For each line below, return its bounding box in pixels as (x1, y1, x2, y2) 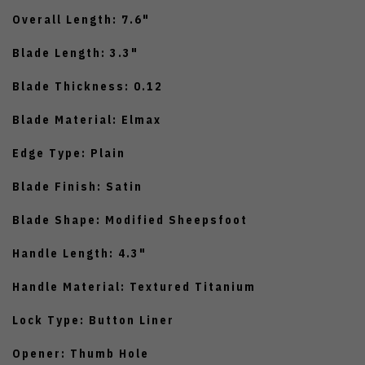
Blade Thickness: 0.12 (12, 79, 163, 95)
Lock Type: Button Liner (12, 313, 174, 328)
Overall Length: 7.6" (12, 12, 150, 28)
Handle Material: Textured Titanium (12, 279, 256, 295)
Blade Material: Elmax (12, 112, 161, 128)
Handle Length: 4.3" (12, 246, 147, 262)
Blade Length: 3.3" (12, 46, 139, 61)
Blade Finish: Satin (12, 179, 143, 195)
